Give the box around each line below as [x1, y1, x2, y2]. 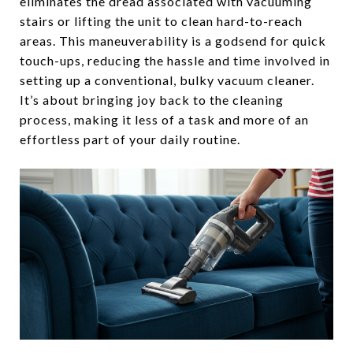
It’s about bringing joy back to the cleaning [20, 92, 284, 108]
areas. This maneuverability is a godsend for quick [20, 33, 326, 49]
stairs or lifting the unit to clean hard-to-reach [20, 13, 303, 29]
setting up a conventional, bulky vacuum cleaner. [20, 72, 314, 88]
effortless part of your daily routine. [20, 132, 240, 147]
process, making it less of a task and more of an [20, 112, 309, 128]
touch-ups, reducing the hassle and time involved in [20, 53, 330, 69]
